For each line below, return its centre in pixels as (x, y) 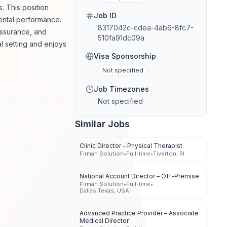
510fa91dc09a (121, 38)
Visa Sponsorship (125, 56)
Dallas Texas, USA (104, 191)
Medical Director (104, 221)
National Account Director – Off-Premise (139, 176)
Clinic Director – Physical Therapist (131, 146)
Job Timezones (121, 89)
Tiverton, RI (169, 154)
